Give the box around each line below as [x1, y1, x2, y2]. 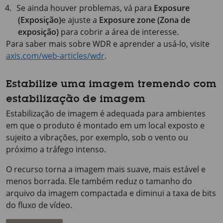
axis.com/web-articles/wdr [6, 50, 105, 61]
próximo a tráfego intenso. [6, 143, 106, 155]
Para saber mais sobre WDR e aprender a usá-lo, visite [6, 38, 210, 49]
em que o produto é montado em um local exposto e [6, 119, 205, 131]
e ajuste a [61, 14, 99, 25]
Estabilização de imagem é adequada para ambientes [6, 108, 206, 119]
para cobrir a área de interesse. [59, 26, 179, 37]
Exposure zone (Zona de [99, 14, 190, 25]
